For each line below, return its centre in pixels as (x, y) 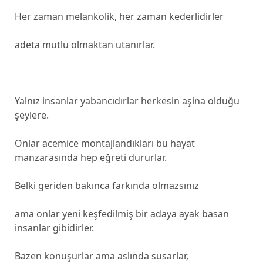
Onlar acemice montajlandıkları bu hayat (104, 143)
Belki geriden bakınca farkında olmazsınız (107, 186)
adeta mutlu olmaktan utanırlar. (85, 45)
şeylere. (31, 115)
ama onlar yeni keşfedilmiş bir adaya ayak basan (122, 214)
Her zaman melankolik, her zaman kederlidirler (119, 16)
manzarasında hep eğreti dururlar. (90, 157)
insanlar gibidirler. (54, 228)
